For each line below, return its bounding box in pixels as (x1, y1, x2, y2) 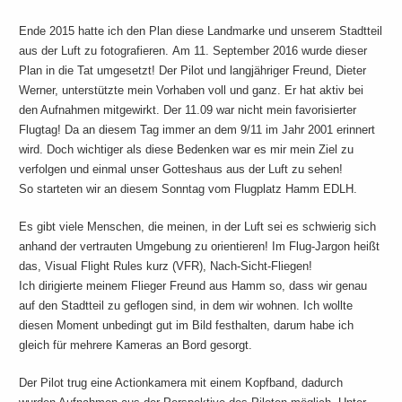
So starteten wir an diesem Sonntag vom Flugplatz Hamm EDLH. (19, 182, 358, 196)
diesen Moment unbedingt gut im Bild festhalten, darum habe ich (19, 319, 354, 332)
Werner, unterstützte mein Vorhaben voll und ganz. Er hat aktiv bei (19, 83, 364, 97)
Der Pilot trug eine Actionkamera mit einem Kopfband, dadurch (19, 376, 344, 389)
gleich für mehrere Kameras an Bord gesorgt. (19, 338, 253, 352)
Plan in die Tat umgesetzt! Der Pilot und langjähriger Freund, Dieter (19, 64, 367, 77)
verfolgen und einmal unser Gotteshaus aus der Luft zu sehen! (19, 162, 344, 176)
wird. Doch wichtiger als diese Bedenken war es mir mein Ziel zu (19, 143, 354, 156)
